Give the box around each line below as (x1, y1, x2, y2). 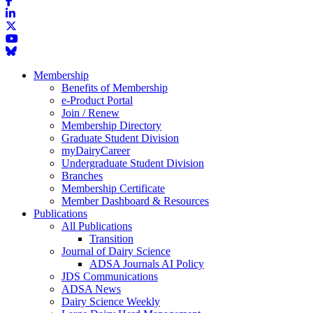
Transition (89, 232, 133, 245)
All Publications (61, 219, 132, 232)
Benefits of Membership (61, 81, 168, 94)
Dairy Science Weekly (61, 295, 160, 307)
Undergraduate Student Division (61, 156, 204, 169)
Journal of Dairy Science (61, 245, 170, 257)
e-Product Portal (61, 94, 133, 106)
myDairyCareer (61, 144, 130, 156)
